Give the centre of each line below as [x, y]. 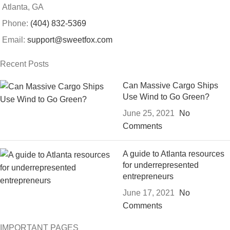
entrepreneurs [148, 177]
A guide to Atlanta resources [174, 154]
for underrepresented [161, 165]
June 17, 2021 [149, 193]
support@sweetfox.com [70, 40]
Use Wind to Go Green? [166, 97]
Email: [15, 40]
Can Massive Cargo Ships [170, 86]
